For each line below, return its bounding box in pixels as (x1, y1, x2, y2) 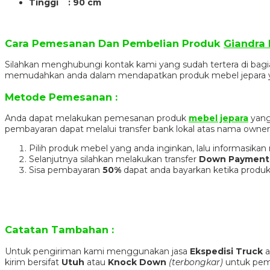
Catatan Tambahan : (5, 224, 114, 236)
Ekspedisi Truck (190, 245, 263, 257)
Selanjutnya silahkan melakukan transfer (29, 153, 199, 165)
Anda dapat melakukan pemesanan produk (5, 112, 189, 124)
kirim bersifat (5, 256, 61, 268)
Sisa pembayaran (29, 164, 102, 175)
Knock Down (108, 256, 166, 268)
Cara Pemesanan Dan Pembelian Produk (5, 37, 224, 49)
